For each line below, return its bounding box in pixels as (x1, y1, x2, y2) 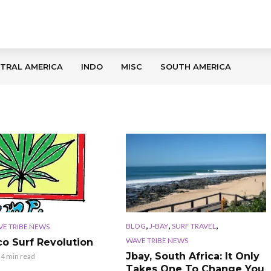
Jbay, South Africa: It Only (125, 250, 260, 262)
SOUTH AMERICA (160, 62, 231, 71)
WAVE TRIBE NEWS (125, 235, 188, 245)
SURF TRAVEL (171, 221, 216, 230)
